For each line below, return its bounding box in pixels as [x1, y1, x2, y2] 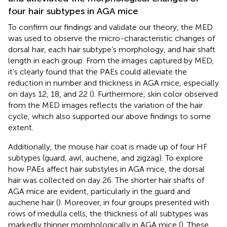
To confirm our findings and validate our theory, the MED [8, 22, 213, 32]
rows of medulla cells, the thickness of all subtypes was [8, 208, 208, 218]
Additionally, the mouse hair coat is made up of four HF [8, 141, 207, 152]
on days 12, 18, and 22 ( [8, 89, 92, 99]
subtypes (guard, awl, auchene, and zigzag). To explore [8, 153, 203, 163]
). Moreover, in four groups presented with [58, 197, 209, 207]
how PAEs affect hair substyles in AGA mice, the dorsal [8, 164, 205, 174]
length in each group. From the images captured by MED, [8, 55, 214, 65]
